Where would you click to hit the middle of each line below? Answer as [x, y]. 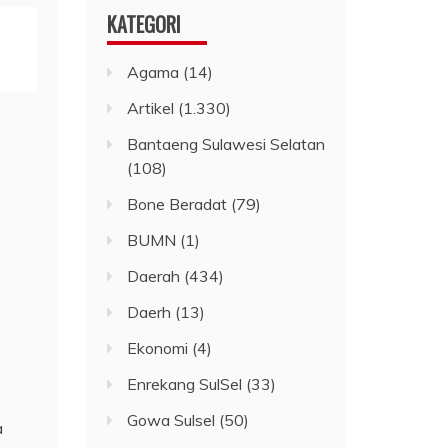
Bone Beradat [177, 203]
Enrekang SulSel [185, 383]
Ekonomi [158, 347]
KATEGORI [144, 23]
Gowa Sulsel [171, 419]
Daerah [154, 275]
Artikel [151, 107]
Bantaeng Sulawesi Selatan [226, 143]
